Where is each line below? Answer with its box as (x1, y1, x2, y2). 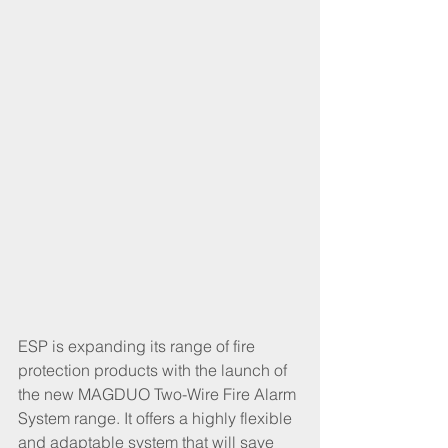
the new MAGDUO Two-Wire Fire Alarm (18, 384, 300, 405)
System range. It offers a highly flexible (18, 408, 296, 429)
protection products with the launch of (18, 360, 291, 381)
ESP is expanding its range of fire (18, 336, 259, 357)
